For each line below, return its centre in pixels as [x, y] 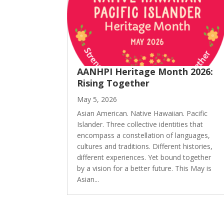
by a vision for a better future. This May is [144, 168]
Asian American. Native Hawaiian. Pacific [142, 113]
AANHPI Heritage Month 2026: [145, 72]
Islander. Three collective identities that [140, 124]
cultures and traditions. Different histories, [145, 146]
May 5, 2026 [97, 99]
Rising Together [113, 83]
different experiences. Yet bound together [144, 157]
